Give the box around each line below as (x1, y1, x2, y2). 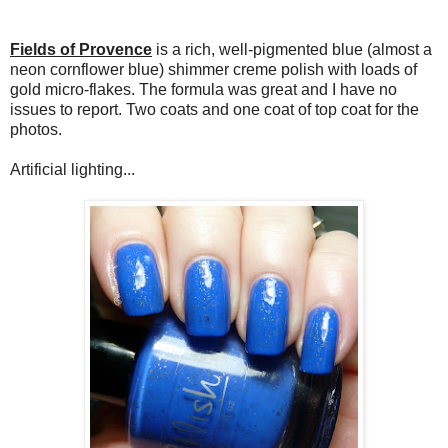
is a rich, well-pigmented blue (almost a (152, 40, 432, 58)
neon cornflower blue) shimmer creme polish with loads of (10, 60, 417, 78)
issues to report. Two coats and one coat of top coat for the (10, 100, 419, 118)
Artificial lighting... (10, 160, 135, 178)
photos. (10, 120, 62, 138)
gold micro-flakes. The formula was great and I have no (10, 80, 397, 98)
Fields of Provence (10, 40, 152, 58)
